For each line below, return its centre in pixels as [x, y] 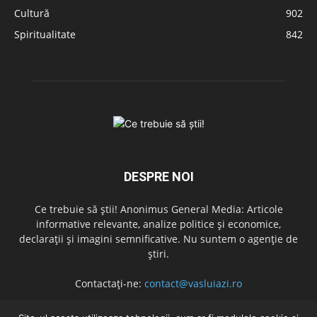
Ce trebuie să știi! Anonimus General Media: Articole [158, 209]
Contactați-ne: [110, 284]
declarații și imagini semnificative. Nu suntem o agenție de [158, 239]
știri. [158, 254]
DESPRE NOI [158, 177]
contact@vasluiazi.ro [193, 284]
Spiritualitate [45, 35]
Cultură [32, 13]
